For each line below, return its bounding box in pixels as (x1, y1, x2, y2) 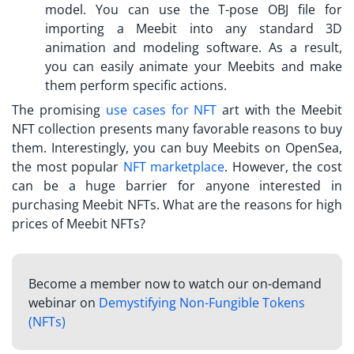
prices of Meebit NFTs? (12, 214, 145, 232)
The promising (12, 100, 106, 119)
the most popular (12, 157, 123, 175)
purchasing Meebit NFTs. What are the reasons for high (12, 195, 342, 213)
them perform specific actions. (45, 76, 230, 94)
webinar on (28, 293, 99, 311)
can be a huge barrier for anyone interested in (12, 176, 342, 194)
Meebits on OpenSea (213, 138, 340, 156)
